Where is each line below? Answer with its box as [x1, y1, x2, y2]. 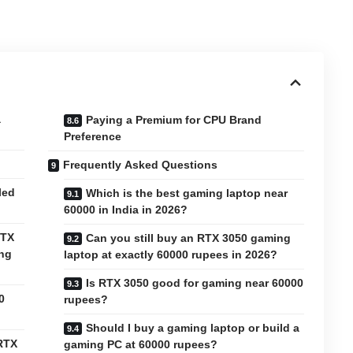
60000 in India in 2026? [64, 203, 188, 216]
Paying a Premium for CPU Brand [86, 113, 262, 126]
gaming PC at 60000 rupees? [64, 337, 218, 351]
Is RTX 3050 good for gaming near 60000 [86, 276, 304, 289]
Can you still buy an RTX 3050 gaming [86, 231, 292, 244]
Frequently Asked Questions [63, 158, 218, 171]
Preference [64, 129, 122, 143]
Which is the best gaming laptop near [86, 186, 288, 199]
